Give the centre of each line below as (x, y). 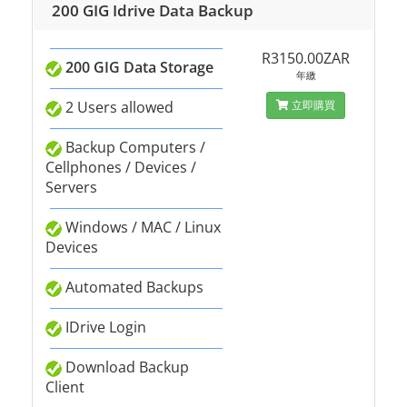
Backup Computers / (134, 147)
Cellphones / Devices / (121, 167)
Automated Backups (133, 287)
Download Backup (125, 367)
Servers (71, 187)
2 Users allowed (118, 107)
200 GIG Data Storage (139, 67)
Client (65, 387)
